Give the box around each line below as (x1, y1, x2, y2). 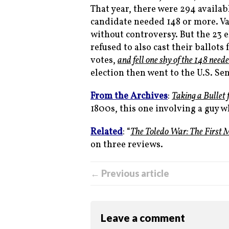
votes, (90, 54, 118, 67)
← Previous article (90, 168, 169, 179)
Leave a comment (101, 212, 185, 224)
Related (90, 126, 123, 139)
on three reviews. (90, 139, 163, 152)
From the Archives (90, 90, 168, 103)
